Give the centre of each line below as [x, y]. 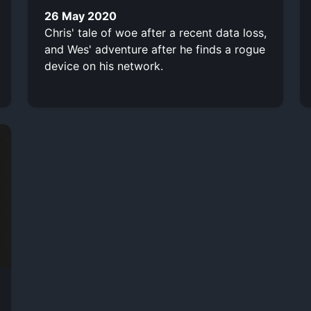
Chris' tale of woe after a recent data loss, [155, 32]
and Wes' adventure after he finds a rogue [155, 49]
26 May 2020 [81, 16]
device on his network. [104, 66]
